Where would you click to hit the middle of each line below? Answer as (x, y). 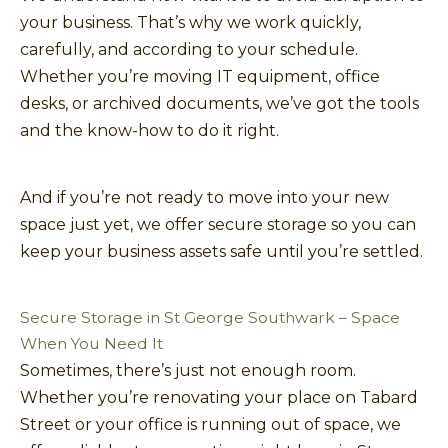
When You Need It (91, 343)
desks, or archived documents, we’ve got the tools (219, 103)
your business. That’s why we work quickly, (190, 22)
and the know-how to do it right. (149, 130)
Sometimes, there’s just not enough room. (188, 370)
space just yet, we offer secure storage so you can (218, 224)
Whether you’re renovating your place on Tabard (219, 397)
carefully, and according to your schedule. (189, 49)
